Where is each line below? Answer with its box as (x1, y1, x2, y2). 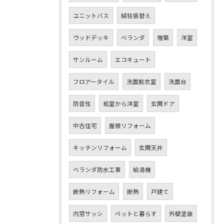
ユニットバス (73, 11, 109, 19)
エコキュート (115, 55, 151, 63)
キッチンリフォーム (73, 143, 127, 151)
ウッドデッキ (73, 33, 109, 41)
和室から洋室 (103, 99, 139, 107)
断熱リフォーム (73, 187, 115, 195)
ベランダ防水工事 (73, 165, 121, 173)
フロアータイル (73, 77, 114, 85)
